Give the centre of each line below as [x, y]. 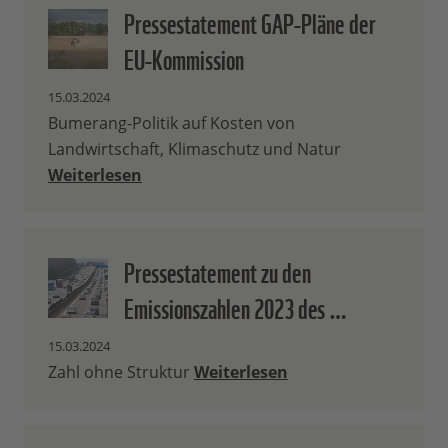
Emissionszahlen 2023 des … [235, 306]
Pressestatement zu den [217, 270]
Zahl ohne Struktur [121, 372]
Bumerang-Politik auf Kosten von [171, 123]
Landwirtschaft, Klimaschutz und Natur [194, 149]
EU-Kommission [184, 57]
